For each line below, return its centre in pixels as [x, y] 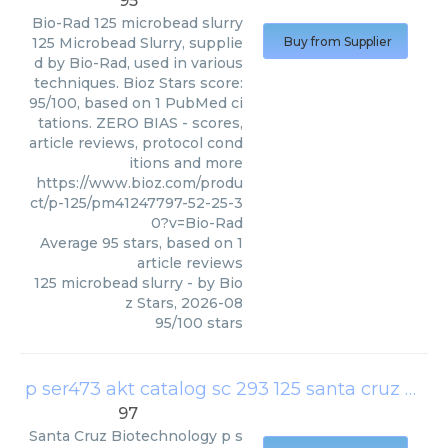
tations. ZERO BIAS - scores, [140, 123]
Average [71, 243]
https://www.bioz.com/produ [139, 183]
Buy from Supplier [338, 41]
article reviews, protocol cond [136, 143]
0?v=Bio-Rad [197, 223]
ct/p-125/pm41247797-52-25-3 [136, 203]
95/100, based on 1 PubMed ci [136, 103]
